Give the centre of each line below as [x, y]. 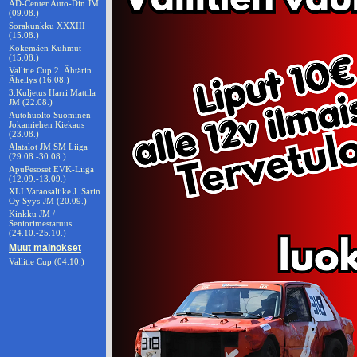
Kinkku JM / [32, 214]
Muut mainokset [45, 248]
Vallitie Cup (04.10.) [47, 261]
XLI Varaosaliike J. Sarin [55, 191]
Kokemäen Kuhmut [45, 48]
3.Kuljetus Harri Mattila [52, 92]
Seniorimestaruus [40, 223]
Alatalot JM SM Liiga [48, 147]
